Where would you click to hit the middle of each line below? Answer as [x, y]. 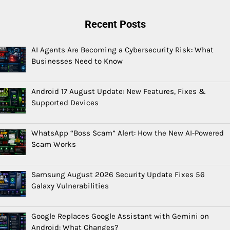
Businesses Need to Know [77, 61]
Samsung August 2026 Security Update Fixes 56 [118, 174]
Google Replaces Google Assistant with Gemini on [120, 216]
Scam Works [54, 144]
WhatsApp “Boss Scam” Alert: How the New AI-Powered [128, 133]
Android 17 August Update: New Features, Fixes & [119, 91]
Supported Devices [65, 102]
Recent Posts [115, 24]
